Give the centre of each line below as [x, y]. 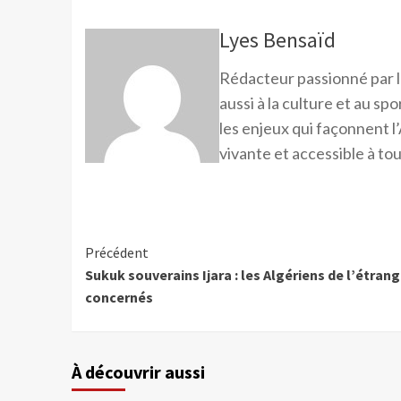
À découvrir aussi [138, 372]
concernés [119, 298]
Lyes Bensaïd [277, 40]
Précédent [116, 253]
